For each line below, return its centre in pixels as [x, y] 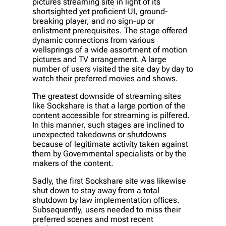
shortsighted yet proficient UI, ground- [100, 12]
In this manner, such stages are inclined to [108, 125]
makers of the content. [73, 163]
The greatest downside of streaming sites [107, 96]
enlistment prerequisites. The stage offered [110, 31]
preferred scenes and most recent [93, 219]
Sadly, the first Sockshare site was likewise [109, 181]
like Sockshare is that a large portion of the [109, 106]
